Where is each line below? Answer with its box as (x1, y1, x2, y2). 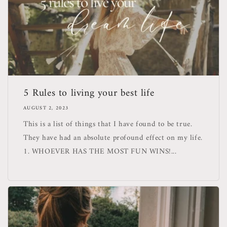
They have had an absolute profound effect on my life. (23, 131, 203, 145)
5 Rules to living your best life (23, 84, 155, 102)
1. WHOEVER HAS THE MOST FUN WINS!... (23, 144, 177, 159)
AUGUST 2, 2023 (23, 103, 69, 112)
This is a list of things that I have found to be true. (23, 117, 193, 131)
